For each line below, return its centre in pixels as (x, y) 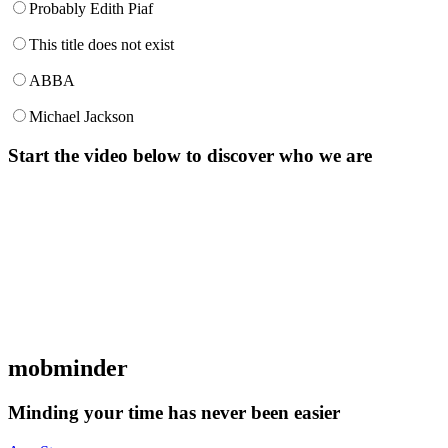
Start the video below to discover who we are (190, 155)
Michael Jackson (81, 116)
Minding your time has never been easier (174, 413)
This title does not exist (101, 44)
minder (90, 368)
